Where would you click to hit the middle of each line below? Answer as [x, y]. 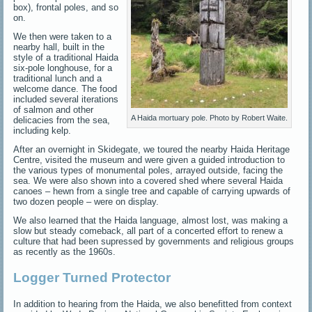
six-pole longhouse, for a [63, 68]
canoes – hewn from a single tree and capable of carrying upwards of [152, 191]
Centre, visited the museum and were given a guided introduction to [149, 159]
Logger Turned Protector [92, 277]
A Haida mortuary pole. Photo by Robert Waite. [209, 117]
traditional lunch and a [58, 78]
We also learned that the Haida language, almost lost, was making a [151, 220]
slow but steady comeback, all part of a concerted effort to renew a [148, 231]
